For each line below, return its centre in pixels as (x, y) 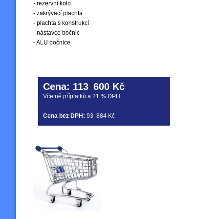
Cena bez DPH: (64, 116)
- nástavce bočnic (56, 33)
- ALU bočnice (52, 42)
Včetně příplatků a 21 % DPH (82, 96)
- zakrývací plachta (58, 13)
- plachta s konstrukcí (61, 23)
